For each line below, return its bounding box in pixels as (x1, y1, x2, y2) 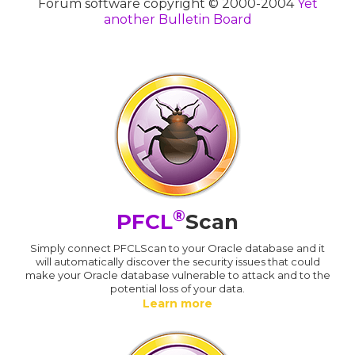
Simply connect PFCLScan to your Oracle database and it (30, 241, 325, 254)
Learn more (143, 296, 212, 311)
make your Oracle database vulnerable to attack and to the (25, 268, 330, 281)
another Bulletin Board (103, 11, 252, 27)
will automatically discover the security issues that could (35, 254, 320, 268)
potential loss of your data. (110, 281, 245, 295)
